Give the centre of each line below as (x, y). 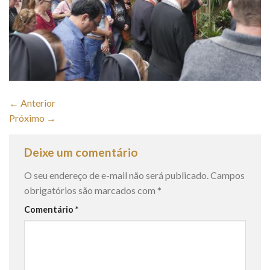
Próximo (28, 118)
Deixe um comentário (82, 152)
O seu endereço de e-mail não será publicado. (116, 175)
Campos (228, 175)
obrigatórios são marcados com (91, 190)
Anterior (37, 103)
